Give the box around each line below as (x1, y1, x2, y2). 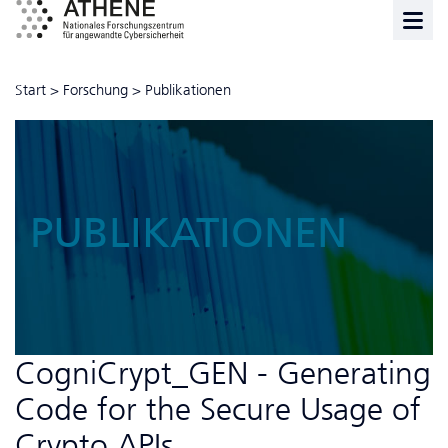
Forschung (63, 81, 128, 100)
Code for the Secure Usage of (15, 389, 421, 428)
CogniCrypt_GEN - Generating (15, 353, 431, 392)
